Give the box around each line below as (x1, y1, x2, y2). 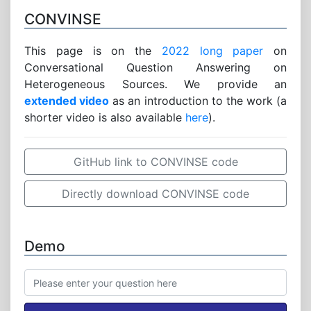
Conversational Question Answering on (24, 60, 287, 74)
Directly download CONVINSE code (62, 187, 249, 201)
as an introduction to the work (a (109, 94, 287, 108)
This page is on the (24, 44, 162, 58)
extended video (24, 94, 110, 108)
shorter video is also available (24, 110, 185, 124)
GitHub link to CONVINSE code (73, 155, 238, 169)
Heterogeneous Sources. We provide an (24, 77, 287, 91)
